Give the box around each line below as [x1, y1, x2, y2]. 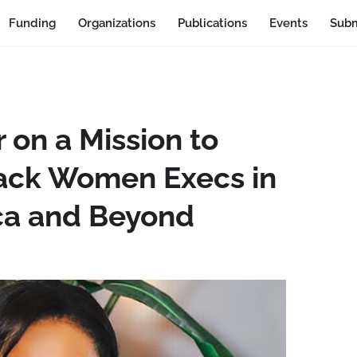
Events [269, 16, 308, 30]
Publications [177, 16, 247, 30]
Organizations [77, 16, 155, 30]
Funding [8, 16, 56, 30]
